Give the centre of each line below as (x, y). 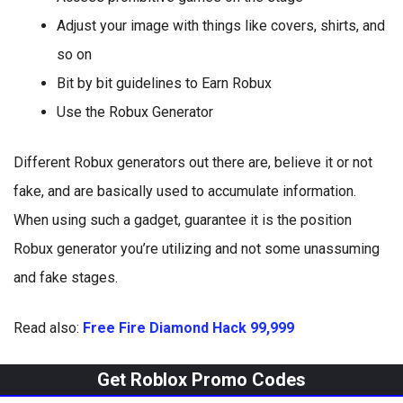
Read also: (48, 328)
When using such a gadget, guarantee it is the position (183, 220)
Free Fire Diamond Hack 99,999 (188, 328)
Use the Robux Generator (135, 112)
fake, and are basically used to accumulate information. (185, 191)
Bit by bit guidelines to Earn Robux (164, 83)
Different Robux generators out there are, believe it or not (193, 162)
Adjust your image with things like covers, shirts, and (221, 26)
